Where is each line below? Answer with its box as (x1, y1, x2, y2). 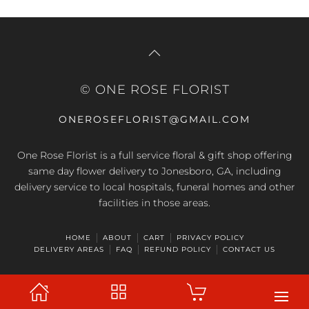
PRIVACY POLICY (176, 233, 244, 242)
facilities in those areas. (99, 197, 210, 209)
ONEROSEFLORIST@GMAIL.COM (59, 113, 250, 126)
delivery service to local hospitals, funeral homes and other (14, 181, 295, 193)
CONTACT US (223, 245, 275, 254)
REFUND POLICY (144, 245, 211, 254)
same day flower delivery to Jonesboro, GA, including (28, 165, 281, 177)
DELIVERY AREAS (34, 245, 104, 254)
